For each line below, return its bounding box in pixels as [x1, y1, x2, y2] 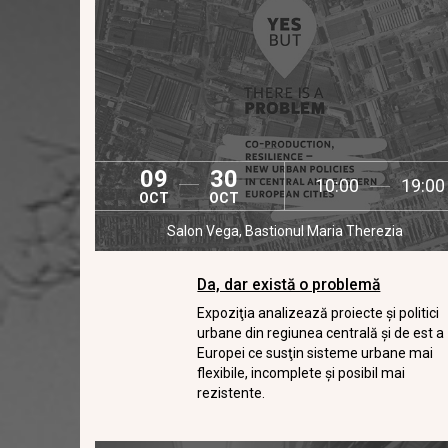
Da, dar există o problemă [197, 275, 381, 294]
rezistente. [197, 385, 266, 401]
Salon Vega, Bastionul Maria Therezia [166, 223, 403, 239]
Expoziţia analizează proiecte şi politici [197, 305, 440, 321]
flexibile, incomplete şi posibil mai [197, 365, 406, 381]
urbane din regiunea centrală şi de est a [197, 325, 445, 341]
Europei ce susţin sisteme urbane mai [197, 345, 434, 361]
